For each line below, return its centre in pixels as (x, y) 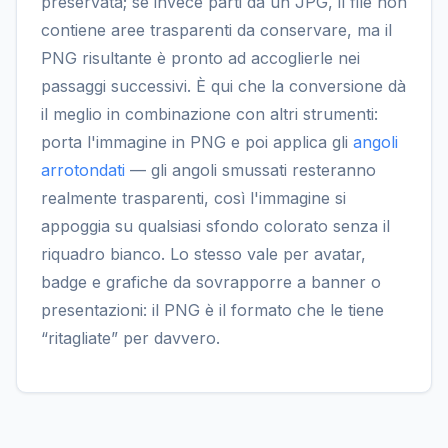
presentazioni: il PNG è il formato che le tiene (212, 309)
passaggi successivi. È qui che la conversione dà (223, 85)
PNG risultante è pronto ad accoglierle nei (200, 57)
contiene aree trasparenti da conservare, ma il (216, 29)
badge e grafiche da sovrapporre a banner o (211, 281)
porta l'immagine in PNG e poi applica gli (197, 141)
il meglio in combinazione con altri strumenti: (209, 113)
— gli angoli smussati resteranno (250, 169)
